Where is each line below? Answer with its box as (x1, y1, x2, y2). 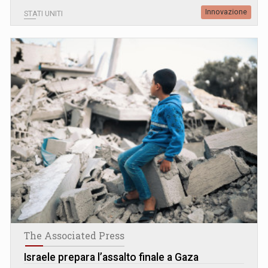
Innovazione (205, 7, 247, 16)
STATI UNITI (24, 9, 63, 18)
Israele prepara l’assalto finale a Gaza (24, 251, 199, 263)
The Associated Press (24, 229, 124, 242)
